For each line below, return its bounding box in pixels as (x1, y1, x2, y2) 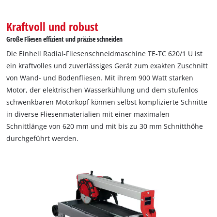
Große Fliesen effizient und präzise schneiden (6, 34, 123, 44)
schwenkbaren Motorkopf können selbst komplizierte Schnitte (6, 97, 208, 107)
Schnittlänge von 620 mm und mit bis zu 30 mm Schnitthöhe (6, 121, 203, 131)
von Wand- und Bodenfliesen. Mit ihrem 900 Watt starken (6, 73, 194, 82)
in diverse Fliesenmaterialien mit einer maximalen (6, 109, 170, 119)
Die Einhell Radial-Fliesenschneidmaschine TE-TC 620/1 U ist (6, 48, 203, 58)
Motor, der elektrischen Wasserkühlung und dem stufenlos (6, 85, 199, 94)
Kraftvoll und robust (6, 18, 99, 34)
